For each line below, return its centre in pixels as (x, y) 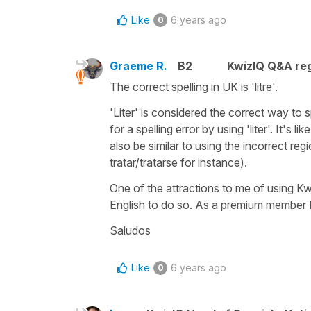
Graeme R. (138, 66)
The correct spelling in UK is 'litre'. (195, 86)
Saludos (130, 230)
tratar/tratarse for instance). (180, 162)
